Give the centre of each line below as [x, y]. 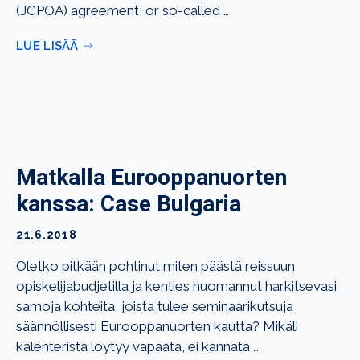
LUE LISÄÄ [47, 46]
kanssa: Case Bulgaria [129, 204]
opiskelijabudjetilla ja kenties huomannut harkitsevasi [176, 286]
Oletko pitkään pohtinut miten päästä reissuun [155, 266]
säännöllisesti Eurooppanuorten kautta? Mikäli [157, 326]
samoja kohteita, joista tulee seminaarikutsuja [155, 306]
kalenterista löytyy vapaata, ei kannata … [137, 346]
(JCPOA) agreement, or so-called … [123, 10]
